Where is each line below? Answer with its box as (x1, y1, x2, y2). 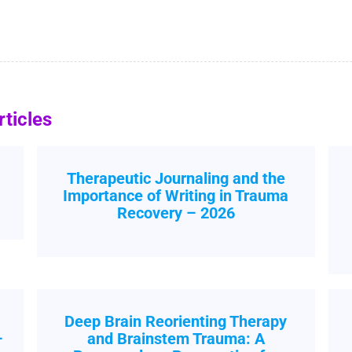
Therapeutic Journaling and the (66, 169, 285, 188)
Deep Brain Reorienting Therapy (64, 312, 288, 331)
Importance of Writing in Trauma (63, 186, 289, 205)
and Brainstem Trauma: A (86, 329, 265, 348)
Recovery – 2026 (116, 203, 235, 222)
